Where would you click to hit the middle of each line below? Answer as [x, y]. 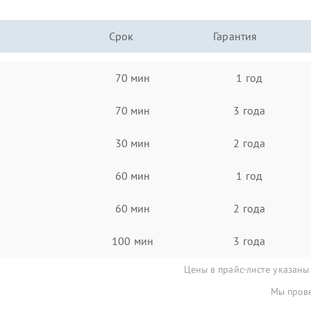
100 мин [133, 241]
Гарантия [235, 36]
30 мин [133, 143]
